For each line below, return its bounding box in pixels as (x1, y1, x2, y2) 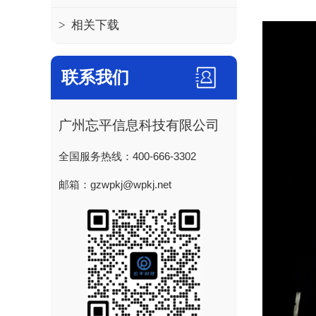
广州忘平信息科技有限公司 (59, 117, 220, 133)
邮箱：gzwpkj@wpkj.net (59, 178, 172, 191)
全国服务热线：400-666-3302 (59, 150, 197, 163)
